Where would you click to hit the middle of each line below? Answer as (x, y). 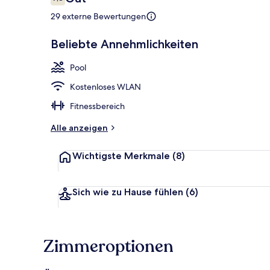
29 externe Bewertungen (98, 16)
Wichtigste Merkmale (121, 155)
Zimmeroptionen (108, 246)
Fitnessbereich (97, 106)
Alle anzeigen (79, 127)
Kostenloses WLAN (105, 86)
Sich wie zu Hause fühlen (128, 192)
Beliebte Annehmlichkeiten (124, 44)
